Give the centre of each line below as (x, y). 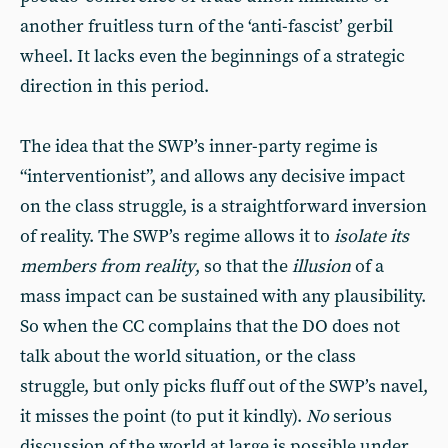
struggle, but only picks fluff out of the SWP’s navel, (224, 386)
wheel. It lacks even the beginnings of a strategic (212, 56)
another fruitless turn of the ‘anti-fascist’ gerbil (206, 26)
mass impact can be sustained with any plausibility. (223, 296)
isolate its (371, 236)
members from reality (107, 266)
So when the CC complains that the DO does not (210, 326)
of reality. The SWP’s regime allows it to (177, 236)
